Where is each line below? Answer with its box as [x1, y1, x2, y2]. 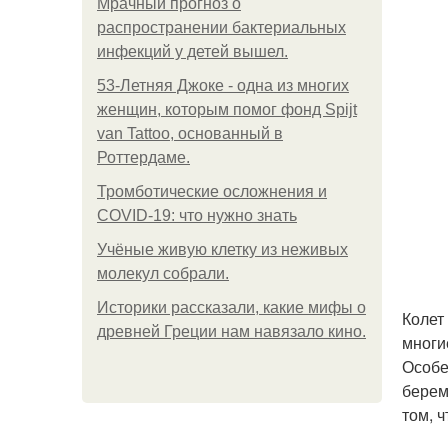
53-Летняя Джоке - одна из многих [97, 77, 349, 94]
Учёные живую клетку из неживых [97, 241, 348, 258]
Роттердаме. [97, 149, 190, 166]
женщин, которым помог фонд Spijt [97, 101, 357, 118]
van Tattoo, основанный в [97, 125, 283, 142]
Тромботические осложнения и [97, 183, 327, 200]
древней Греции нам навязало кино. [97, 323, 366, 340]
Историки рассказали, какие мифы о [97, 299, 366, 316]
